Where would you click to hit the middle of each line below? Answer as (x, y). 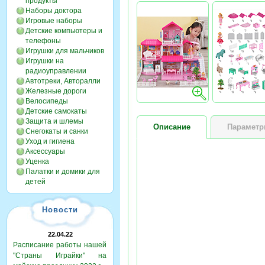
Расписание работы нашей (60, 245)
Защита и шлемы (54, 121)
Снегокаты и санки (57, 131)
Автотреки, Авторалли (63, 81)
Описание (172, 127)
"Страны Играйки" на (60, 256)
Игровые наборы (54, 21)
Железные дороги (56, 91)
